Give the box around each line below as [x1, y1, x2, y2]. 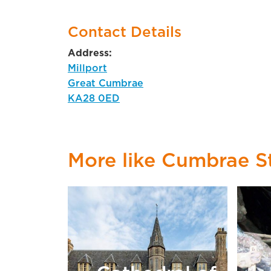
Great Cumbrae [68, 78, 143, 88]
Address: [68, 48, 112, 58]
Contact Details [68, 25, 181, 40]
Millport [68, 63, 107, 73]
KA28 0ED [68, 93, 120, 103]
